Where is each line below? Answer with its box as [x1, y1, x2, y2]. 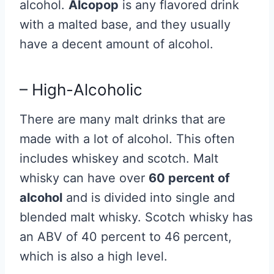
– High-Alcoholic [20, 80, 147, 99]
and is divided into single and [62, 190, 235, 205]
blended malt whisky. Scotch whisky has [20, 210, 253, 224]
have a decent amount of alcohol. [20, 37, 217, 51]
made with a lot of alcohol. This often [20, 131, 235, 146]
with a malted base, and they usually [20, 17, 231, 32]
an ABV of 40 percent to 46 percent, [20, 229, 232, 244]
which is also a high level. [20, 249, 171, 264]
